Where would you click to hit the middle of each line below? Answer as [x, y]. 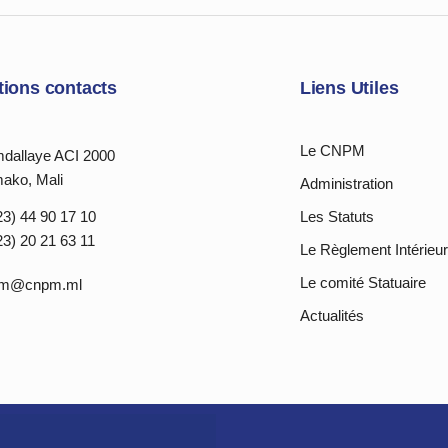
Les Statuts [336, 216]
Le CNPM [332, 150]
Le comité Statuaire [362, 282]
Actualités [331, 315]
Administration [346, 183]
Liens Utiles [349, 88]
